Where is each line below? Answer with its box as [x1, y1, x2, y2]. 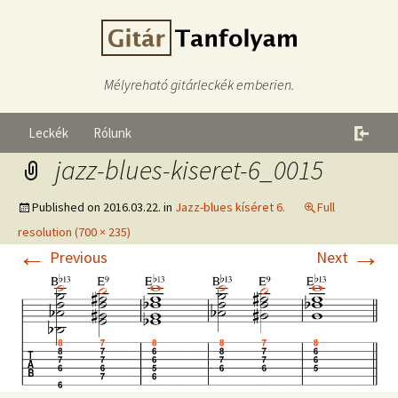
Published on [32, 199, 103, 215]
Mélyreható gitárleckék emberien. [104, 76, 294, 93]
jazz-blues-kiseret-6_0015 [55, 153, 323, 187]
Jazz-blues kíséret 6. [175, 199, 285, 215]
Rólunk [93, 124, 131, 141]
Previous [46, 247, 107, 267]
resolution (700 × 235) [18, 224, 131, 240]
